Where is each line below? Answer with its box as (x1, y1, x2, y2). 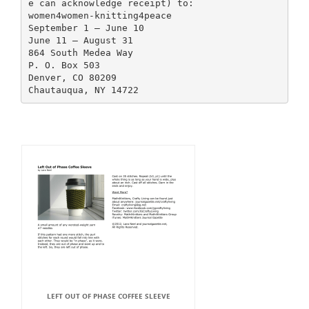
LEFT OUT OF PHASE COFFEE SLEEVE (46, 291, 170, 301)
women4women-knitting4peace (28, 10, 172, 21)
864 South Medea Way (28, 47, 133, 58)
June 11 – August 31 (28, 34, 133, 46)
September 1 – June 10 (28, 22, 144, 33)
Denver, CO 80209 (28, 72, 117, 83)
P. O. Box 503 (28, 59, 100, 70)
